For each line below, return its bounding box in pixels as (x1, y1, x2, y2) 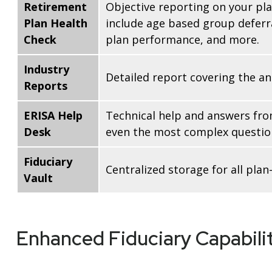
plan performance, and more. (105, 32, 259, 47)
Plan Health (23, 16, 87, 31)
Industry (23, 62, 69, 77)
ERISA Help (23, 108, 83, 123)
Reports (23, 78, 67, 93)
